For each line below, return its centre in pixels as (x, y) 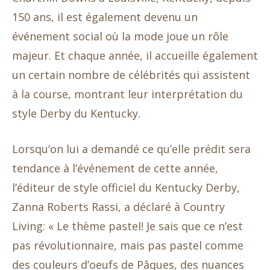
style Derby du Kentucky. (76, 113)
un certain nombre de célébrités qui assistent (131, 75)
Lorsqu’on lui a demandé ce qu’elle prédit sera (131, 149)
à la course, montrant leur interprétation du (127, 94)
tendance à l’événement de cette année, (115, 168)
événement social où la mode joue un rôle (120, 36)
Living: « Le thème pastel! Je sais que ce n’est (127, 226)
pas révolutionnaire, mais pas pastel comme (128, 245)
